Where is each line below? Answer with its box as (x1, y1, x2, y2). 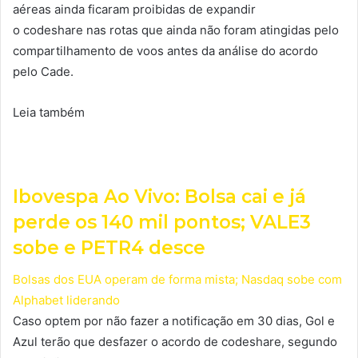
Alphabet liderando (13, 292, 120, 308)
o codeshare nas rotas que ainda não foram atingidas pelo (13, 22, 339, 38)
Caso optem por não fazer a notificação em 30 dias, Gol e (13, 313, 335, 329)
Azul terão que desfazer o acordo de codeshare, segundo (13, 334, 337, 350)
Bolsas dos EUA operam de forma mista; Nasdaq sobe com (13, 272, 342, 288)
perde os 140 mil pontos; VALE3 (13, 210, 311, 233)
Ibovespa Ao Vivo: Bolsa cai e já (13, 185, 306, 208)
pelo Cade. (13, 63, 74, 79)
